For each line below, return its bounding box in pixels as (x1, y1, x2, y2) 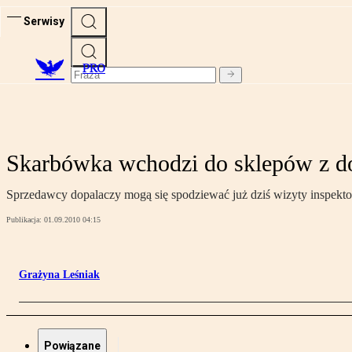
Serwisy (24, 14, 64, 27)
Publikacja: (6, 215, 44, 225)
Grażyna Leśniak (19, 269, 100, 281)
